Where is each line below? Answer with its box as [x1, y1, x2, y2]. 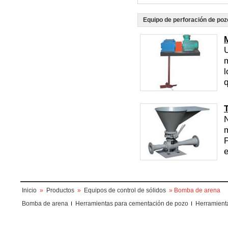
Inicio [22, 187, 37, 194]
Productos [46, 187, 74, 194]
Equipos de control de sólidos [84, 187, 167, 194]
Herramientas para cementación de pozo [75, 200, 188, 207]
